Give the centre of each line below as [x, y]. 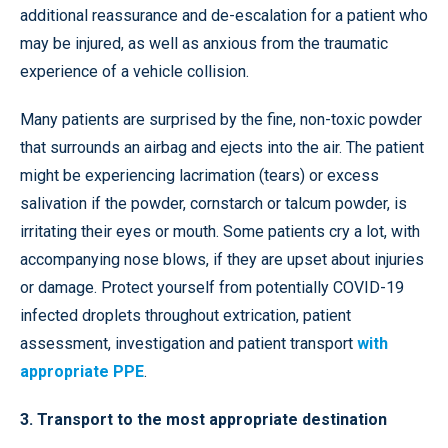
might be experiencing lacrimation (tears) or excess [199, 176]
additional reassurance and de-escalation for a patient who [224, 16]
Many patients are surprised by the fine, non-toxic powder [221, 120]
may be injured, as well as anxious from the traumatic [204, 44]
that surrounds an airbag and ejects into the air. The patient [222, 148]
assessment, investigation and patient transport [188, 344]
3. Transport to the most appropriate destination [203, 420]
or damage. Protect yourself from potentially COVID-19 [212, 288]
